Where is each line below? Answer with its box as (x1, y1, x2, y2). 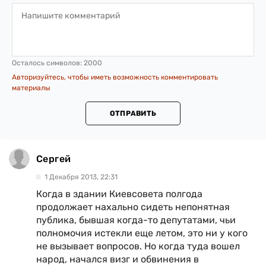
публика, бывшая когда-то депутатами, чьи (36, 214, 236, 226)
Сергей (36, 153, 71, 164)
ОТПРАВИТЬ (109, 109, 157, 118)
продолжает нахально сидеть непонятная (36, 201, 230, 213)
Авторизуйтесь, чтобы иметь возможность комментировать (12, 73, 218, 81)
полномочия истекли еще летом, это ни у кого (36, 227, 248, 239)
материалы (12, 84, 50, 92)
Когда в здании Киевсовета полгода (36, 188, 202, 199)
